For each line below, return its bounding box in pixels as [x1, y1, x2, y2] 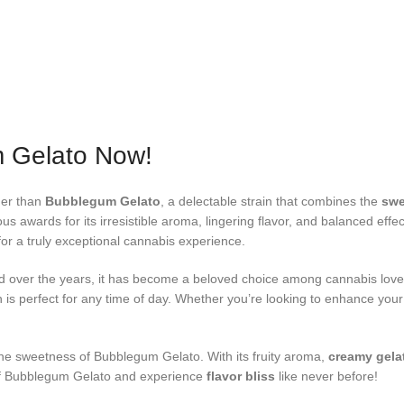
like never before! [275, 368, 378, 383]
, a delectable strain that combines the [161, 193, 381, 208]
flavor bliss [207, 368, 275, 383]
